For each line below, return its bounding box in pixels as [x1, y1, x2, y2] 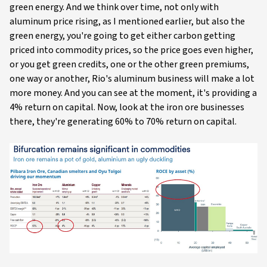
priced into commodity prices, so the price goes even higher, [10, 44, 253, 57]
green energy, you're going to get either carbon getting [10, 29, 235, 42]
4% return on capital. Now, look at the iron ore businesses [10, 101, 244, 114]
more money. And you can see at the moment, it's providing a [10, 86, 257, 100]
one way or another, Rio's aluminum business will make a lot [10, 72, 254, 85]
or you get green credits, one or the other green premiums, [10, 58, 249, 71]
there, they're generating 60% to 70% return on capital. [10, 115, 237, 128]
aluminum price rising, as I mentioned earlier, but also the [10, 15, 245, 28]
